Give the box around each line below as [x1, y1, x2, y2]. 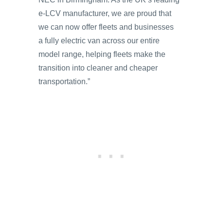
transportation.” [38, 77, 90, 86]
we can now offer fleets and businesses [38, 22, 174, 31]
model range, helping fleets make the [38, 50, 165, 58]
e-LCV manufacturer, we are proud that [38, 9, 171, 18]
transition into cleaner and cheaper [38, 63, 158, 72]
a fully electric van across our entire [38, 36, 160, 45]
